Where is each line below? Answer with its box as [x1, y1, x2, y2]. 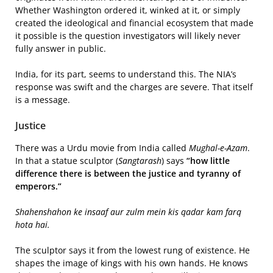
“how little [186, 155, 230, 166]
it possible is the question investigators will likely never [15, 30, 241, 41]
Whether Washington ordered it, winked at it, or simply [15, 4, 240, 16]
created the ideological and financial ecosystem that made [15, 17, 253, 29]
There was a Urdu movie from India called [15, 142, 189, 154]
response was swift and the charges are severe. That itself [15, 81, 253, 93]
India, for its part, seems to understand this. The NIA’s [15, 68, 236, 80]
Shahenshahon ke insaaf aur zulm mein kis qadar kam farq [15, 206, 241, 218]
